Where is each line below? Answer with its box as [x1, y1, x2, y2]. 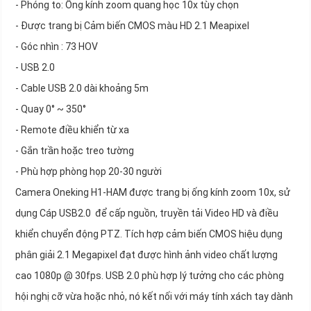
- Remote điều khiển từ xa [15, 124, 129, 136]
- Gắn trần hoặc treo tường [15, 145, 134, 157]
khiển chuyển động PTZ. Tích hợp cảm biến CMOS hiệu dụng [15, 228, 283, 240]
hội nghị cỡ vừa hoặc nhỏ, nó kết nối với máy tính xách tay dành [15, 291, 293, 303]
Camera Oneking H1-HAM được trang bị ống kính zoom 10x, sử [15, 187, 290, 199]
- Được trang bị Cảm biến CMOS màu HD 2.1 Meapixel [15, 20, 249, 32]
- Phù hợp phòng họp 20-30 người [15, 166, 162, 178]
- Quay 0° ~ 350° [15, 103, 86, 115]
